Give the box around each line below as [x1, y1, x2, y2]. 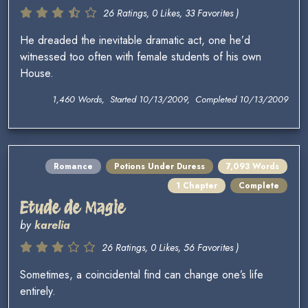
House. [20, 65, 54, 82]
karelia [34, 217, 70, 234]
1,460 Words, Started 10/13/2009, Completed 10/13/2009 [52, 93, 288, 107]
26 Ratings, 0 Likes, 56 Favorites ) [102, 241, 239, 255]
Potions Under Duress [114, 160, 205, 173]
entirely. [20, 283, 56, 300]
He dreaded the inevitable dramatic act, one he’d [20, 32, 250, 49]
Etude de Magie [20, 197, 125, 218]
